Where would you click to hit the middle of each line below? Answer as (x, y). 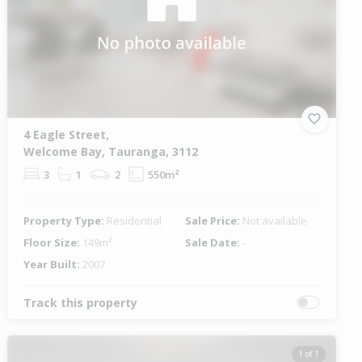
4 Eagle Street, (67, 134)
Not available (274, 220)
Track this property (81, 302)
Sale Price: (213, 220)
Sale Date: (213, 242)
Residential (135, 220)
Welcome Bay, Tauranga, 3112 (111, 151)
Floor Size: (53, 242)
